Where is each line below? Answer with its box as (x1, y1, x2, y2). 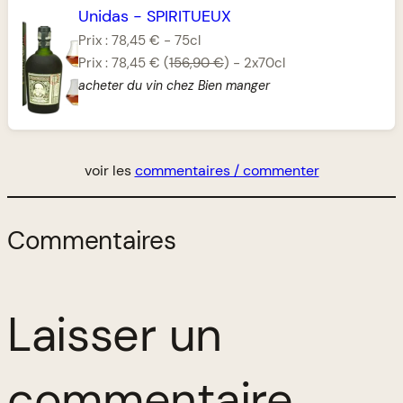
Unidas (77, 6, 129, 27)
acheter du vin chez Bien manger (77, 77, 270, 94)
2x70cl (243, 54, 285, 73)
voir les (84, 160, 135, 180)
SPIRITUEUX (146, 6, 231, 27)
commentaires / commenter (134, 160, 319, 180)
